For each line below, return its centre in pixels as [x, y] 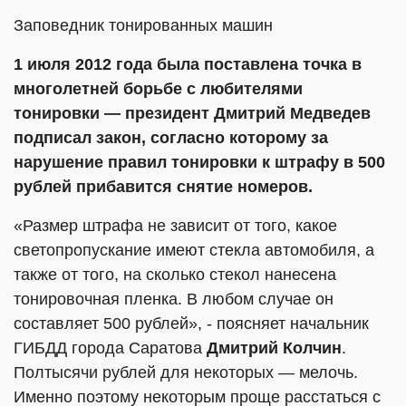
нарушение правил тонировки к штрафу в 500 [199, 162]
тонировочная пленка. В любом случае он [174, 299]
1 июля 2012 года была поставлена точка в [188, 64]
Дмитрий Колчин [274, 348]
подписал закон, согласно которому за [171, 138]
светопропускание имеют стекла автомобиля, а [194, 250]
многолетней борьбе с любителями [158, 89]
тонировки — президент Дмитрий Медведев [192, 113]
